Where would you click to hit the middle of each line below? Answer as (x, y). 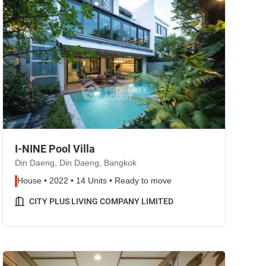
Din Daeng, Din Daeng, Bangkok (76, 163)
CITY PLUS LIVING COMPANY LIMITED (101, 201)
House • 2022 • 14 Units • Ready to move (94, 181)
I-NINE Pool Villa (55, 149)
